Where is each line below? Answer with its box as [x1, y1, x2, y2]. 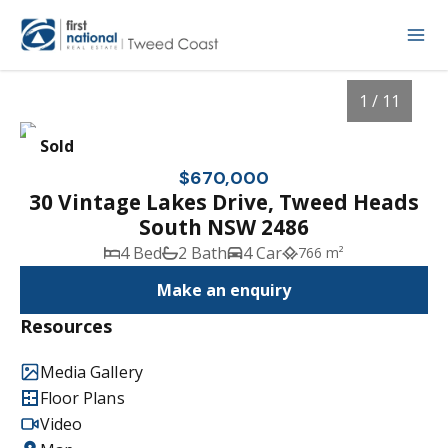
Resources [20, 314, 113, 338]
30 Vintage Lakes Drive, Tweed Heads [28, 188, 420, 216]
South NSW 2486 [138, 213, 310, 241]
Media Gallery [40, 361, 143, 383]
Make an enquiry [156, 279, 292, 301]
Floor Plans [40, 387, 125, 409]
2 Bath [177, 242, 228, 264]
